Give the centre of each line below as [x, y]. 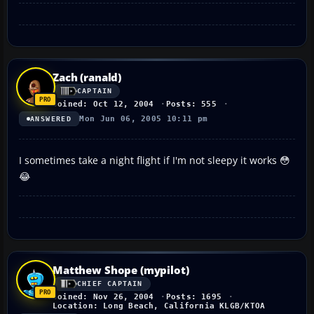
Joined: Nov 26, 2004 [103, 296]
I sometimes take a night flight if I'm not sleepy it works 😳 [155, 160]
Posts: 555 [191, 104]
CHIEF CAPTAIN [110, 284]
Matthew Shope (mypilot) [121, 269]
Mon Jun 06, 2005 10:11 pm [144, 118]
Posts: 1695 [194, 296]
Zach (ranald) [87, 77]
